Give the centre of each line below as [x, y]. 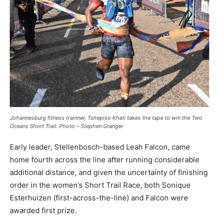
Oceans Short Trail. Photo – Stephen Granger [66, 126]
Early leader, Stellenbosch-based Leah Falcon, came [100, 147]
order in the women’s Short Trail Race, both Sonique [100, 185]
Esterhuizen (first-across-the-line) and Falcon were [99, 197]
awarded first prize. [43, 210]
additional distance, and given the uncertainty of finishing [109, 172]
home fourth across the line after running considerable [105, 159]
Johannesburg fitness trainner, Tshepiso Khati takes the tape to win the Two [106, 118]
